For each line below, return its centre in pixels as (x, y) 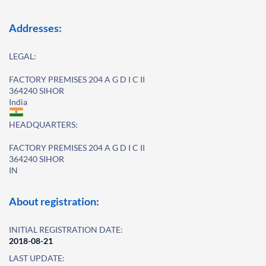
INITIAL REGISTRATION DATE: (66, 229)
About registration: (54, 201)
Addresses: (35, 28)
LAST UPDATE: (37, 258)
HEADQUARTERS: (43, 124)
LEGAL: (23, 56)
